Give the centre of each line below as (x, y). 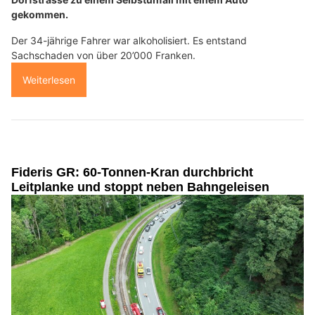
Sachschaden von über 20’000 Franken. (103, 56)
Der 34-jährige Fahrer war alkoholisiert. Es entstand (129, 41)
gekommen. (40, 15)
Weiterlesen (49, 80)
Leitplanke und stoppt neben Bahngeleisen (140, 187)
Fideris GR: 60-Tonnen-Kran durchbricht (132, 173)
